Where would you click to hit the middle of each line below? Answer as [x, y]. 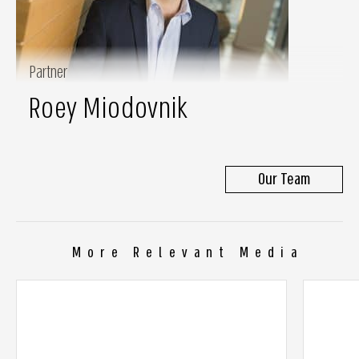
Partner [48, 73]
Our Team [284, 180]
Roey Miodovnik [109, 109]
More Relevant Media [188, 253]
